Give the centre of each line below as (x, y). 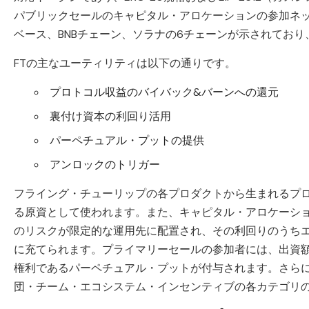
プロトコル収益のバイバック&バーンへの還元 (164, 92)
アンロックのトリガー (105, 165)
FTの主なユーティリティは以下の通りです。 (125, 63)
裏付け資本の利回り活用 (110, 116)
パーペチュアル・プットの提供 (127, 140)
